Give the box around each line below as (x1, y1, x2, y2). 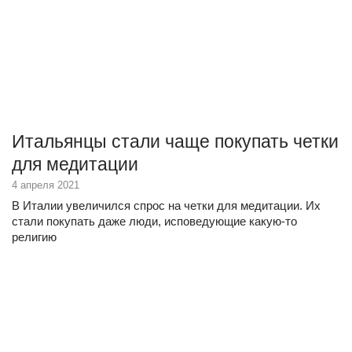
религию (12, 230, 57, 244)
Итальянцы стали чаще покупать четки (12, 131, 339, 152)
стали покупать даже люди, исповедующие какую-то (12, 214, 297, 228)
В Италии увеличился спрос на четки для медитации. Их (12, 199, 321, 212)
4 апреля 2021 (12, 179, 79, 191)
